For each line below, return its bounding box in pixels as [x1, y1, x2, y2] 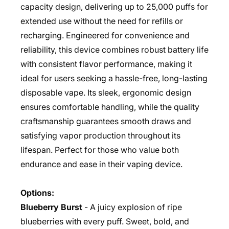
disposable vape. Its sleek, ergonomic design [20, 87, 191, 98]
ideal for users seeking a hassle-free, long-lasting [20, 73, 208, 83]
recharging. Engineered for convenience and [20, 30, 190, 40]
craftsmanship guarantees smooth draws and [20, 116, 191, 126]
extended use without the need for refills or [20, 16, 183, 26]
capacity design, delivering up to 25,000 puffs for [20, 2, 208, 12]
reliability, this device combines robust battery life [20, 44, 209, 55]
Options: [20, 188, 54, 198]
